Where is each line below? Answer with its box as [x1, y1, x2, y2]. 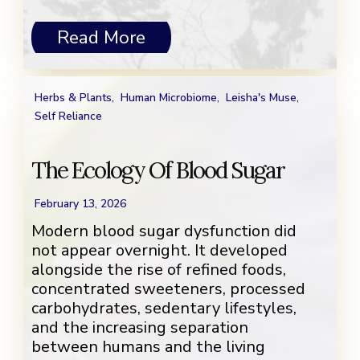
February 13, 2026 [35, 196, 126, 212]
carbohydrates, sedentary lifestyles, [31, 297, 297, 320]
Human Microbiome [121, 90, 217, 106]
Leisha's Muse [226, 90, 297, 106]
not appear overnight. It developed [31, 239, 288, 262]
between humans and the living [31, 336, 265, 358]
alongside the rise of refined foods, [31, 259, 286, 281]
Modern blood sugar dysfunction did [31, 220, 297, 243]
